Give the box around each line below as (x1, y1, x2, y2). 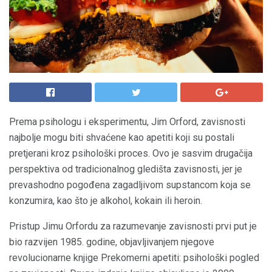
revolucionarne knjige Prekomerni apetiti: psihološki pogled (9, 252, 259, 263)
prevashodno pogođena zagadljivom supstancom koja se (9, 179, 251, 191)
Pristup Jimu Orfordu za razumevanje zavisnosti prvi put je (9, 220, 257, 232)
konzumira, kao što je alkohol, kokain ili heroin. (9, 195, 202, 206)
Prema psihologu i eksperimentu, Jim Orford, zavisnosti (9, 116, 245, 127)
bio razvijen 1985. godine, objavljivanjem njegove (9, 236, 214, 248)
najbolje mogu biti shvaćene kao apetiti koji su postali (9, 132, 234, 143)
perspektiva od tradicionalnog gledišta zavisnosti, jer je (9, 163, 242, 175)
